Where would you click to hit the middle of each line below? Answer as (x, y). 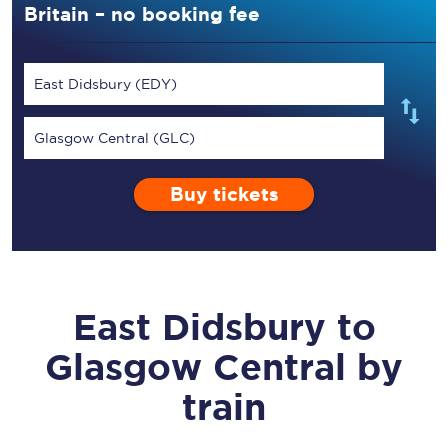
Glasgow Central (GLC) (114, 138)
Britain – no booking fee (142, 14)
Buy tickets (224, 194)
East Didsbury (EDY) (105, 84)
